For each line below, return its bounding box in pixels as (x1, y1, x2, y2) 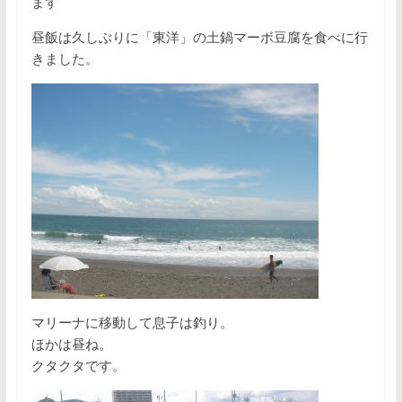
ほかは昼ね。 (31, 336, 112, 353)
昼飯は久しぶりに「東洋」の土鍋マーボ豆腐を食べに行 (31, 30, 368, 46)
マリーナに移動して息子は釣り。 (31, 315, 233, 331)
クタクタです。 (31, 358, 126, 374)
